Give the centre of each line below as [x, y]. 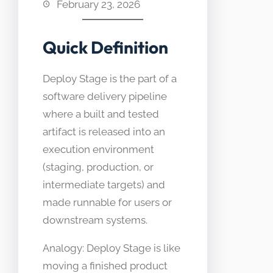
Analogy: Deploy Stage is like [112, 248]
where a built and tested [101, 114]
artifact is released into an [104, 132]
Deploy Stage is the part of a [110, 79]
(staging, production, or [98, 167]
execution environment [98, 150]
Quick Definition [105, 48]
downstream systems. [95, 220]
